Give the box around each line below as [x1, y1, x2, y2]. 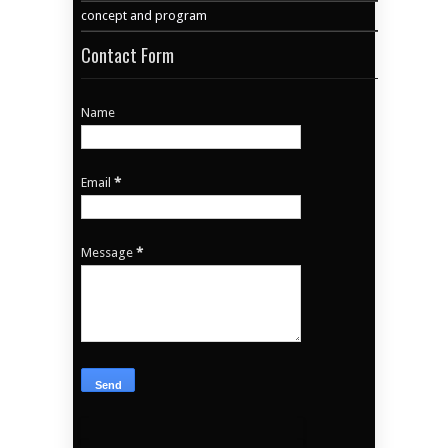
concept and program [81, 7, 208, 23]
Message [81, 244, 137, 260]
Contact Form [81, 41, 175, 68]
